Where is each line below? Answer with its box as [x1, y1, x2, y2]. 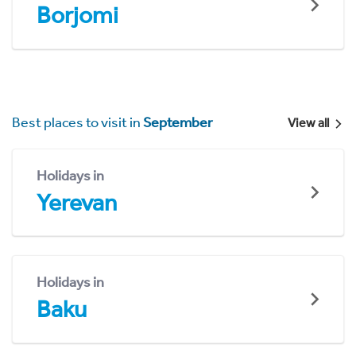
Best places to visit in [12, 113, 143, 131]
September [143, 113, 213, 131]
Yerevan [37, 188, 117, 217]
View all [287, 114, 329, 130]
